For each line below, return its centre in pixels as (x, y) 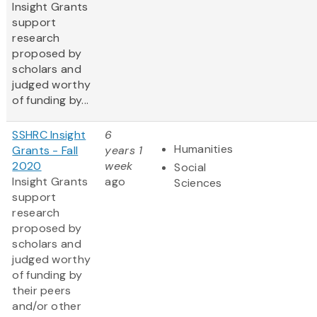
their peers (42, 291)
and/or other (47, 306)
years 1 (124, 151)
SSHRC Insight (49, 135)
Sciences (198, 183)
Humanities (204, 149)
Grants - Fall (45, 151)
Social (190, 168)
